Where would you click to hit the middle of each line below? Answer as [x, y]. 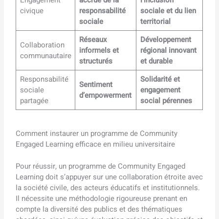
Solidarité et [160, 79]
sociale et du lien [168, 11]
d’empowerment [105, 95]
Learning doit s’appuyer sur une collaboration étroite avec [109, 177]
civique [32, 11]
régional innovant [168, 50]
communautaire [45, 55]
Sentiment [96, 84]
